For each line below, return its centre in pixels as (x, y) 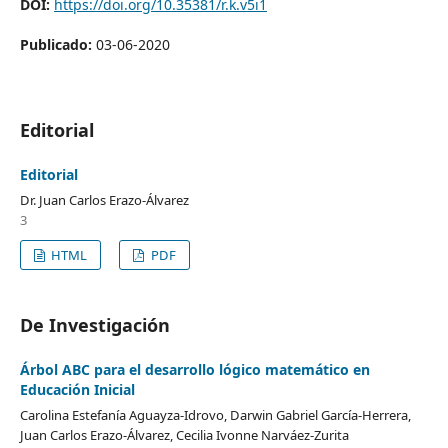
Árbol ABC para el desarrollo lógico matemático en (194, 369)
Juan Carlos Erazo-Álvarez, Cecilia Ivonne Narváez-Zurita (184, 434)
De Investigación (94, 324)
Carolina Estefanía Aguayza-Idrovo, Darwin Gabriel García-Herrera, (215, 414)
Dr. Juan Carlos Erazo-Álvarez (104, 200)
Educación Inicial (77, 389)
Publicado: (57, 44)
